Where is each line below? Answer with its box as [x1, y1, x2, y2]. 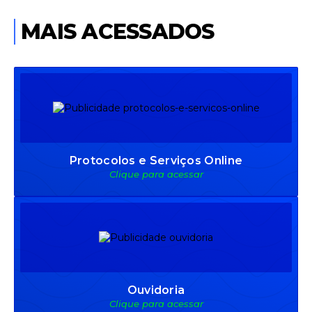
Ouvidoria [127, 283, 185, 297]
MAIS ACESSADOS [21, 18, 214, 45]
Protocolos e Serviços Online [69, 153, 243, 167]
